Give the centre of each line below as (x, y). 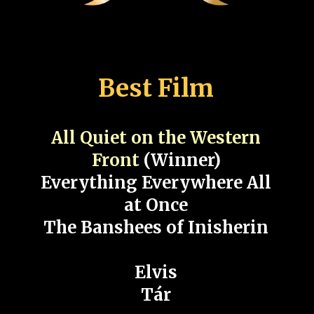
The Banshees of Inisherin (156, 228)
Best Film (156, 88)
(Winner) (180, 161)
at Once (156, 205)
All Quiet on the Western (156, 138)
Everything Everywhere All (156, 183)
